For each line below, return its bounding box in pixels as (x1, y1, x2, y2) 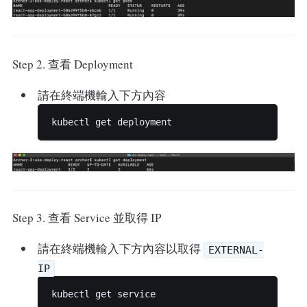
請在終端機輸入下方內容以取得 (38, 241, 204, 257)
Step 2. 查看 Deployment (12, 56, 133, 72)
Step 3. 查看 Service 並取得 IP (12, 210, 161, 226)
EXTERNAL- (208, 244, 265, 257)
